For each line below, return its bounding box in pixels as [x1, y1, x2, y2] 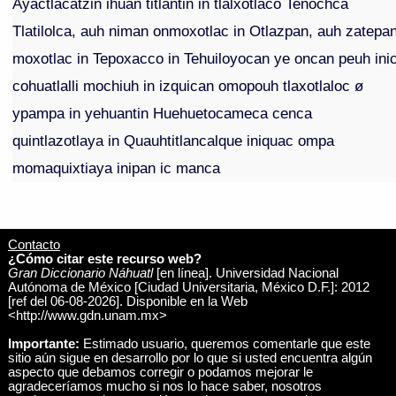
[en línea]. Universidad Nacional [152, 265, 339, 280]
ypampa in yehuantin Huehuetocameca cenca [12, 104, 313, 123]
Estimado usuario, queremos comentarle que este [79, 336, 370, 351]
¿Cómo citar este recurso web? [7, 251, 202, 266]
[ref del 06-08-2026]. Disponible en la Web [7, 293, 247, 308]
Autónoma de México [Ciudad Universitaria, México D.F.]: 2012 [7, 279, 369, 294]
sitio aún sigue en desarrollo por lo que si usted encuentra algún [7, 350, 372, 365]
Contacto [7, 237, 60, 252]
